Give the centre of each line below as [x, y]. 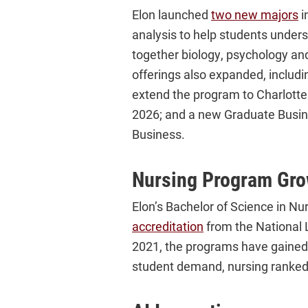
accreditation [168, 226]
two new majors [255, 14]
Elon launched [172, 14]
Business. [158, 134]
